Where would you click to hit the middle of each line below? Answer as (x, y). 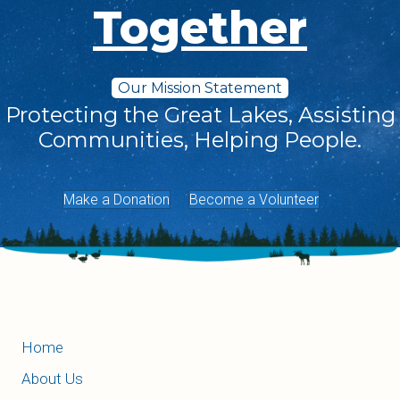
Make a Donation (117, 200)
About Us (52, 378)
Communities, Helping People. (200, 140)
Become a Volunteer (254, 200)
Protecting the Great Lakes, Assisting (200, 115)
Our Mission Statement (200, 88)
